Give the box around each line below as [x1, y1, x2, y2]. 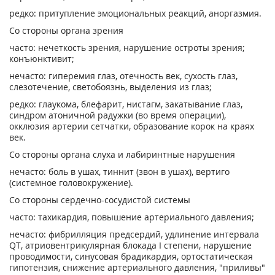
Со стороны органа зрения [9, 25, 123, 36]
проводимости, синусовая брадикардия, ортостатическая [9, 250, 253, 262]
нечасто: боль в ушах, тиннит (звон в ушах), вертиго [9, 166, 230, 177]
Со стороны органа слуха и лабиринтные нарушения [9, 149, 235, 160]
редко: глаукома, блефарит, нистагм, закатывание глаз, [9, 98, 242, 110]
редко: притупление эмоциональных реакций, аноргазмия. [9, 7, 261, 19]
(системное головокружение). [9, 177, 133, 188]
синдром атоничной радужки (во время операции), [9, 109, 226, 121]
